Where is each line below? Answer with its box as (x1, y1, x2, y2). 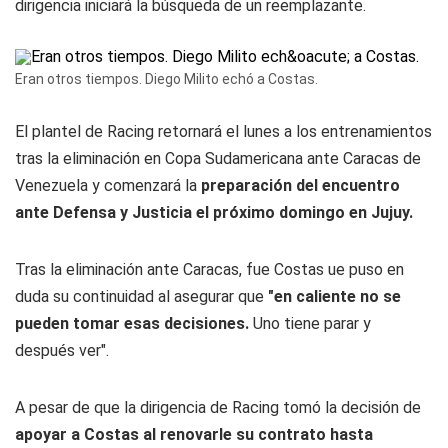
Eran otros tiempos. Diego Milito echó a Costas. (15, 71, 318, 87)
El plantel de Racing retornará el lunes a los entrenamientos (15, 122, 432, 141)
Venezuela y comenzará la (15, 176, 197, 195)
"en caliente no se (264, 287, 401, 306)
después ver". (15, 341, 109, 360)
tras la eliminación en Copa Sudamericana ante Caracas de (15, 149, 421, 168)
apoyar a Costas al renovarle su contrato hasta (15, 425, 373, 444)
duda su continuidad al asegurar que (15, 287, 264, 306)
